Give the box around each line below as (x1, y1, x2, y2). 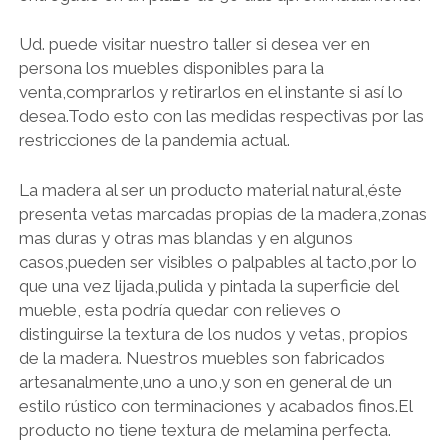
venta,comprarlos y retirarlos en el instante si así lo (18, 82, 403, 103)
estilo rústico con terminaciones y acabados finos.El (18, 395, 412, 416)
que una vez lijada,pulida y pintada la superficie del (18, 275, 398, 296)
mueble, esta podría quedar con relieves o (18, 299, 341, 320)
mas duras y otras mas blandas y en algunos (18, 227, 353, 248)
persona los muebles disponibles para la (18, 58, 324, 79)
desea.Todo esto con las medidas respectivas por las (18, 106, 424, 127)
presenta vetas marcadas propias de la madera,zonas (18, 203, 427, 224)
